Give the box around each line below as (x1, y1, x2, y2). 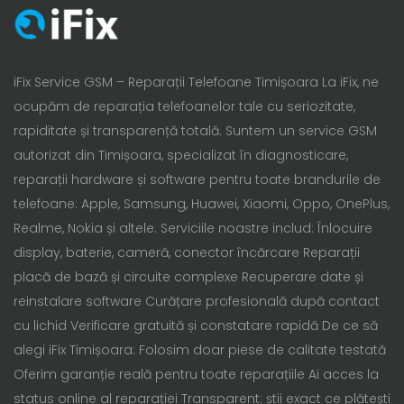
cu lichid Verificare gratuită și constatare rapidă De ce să (14, 316, 378, 335)
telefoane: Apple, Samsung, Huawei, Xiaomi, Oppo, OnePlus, (14, 194, 390, 213)
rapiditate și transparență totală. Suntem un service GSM (14, 121, 377, 140)
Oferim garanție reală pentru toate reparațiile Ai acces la (14, 364, 379, 383)
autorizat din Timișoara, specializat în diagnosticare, (14, 145, 348, 164)
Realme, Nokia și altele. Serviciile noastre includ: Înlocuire (14, 218, 372, 237)
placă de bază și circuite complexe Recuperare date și (14, 267, 363, 286)
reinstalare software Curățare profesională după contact (14, 291, 380, 310)
